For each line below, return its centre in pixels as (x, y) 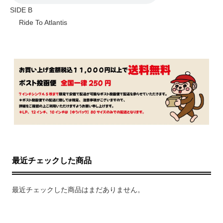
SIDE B (21, 10)
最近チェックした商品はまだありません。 (78, 189)
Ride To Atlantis (39, 22)
